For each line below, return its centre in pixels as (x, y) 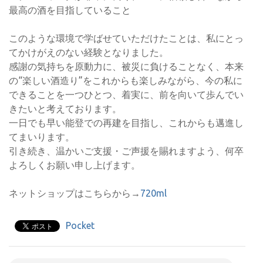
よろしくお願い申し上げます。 (75, 165)
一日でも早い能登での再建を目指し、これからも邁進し (126, 123)
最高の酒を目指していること (70, 10)
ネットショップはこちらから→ (75, 193)
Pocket (80, 226)
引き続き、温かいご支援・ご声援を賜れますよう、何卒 (126, 151)
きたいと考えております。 (65, 109)
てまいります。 (42, 137)
